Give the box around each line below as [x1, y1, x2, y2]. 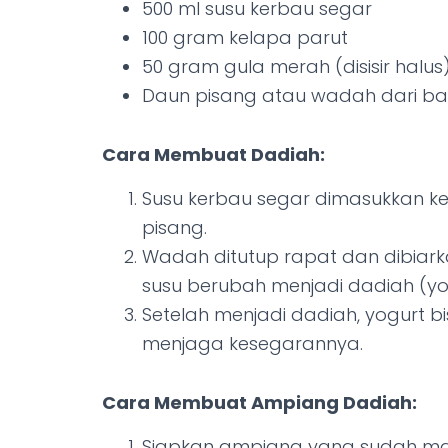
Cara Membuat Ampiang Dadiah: [102, 390, 417, 415]
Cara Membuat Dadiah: [102, 142, 325, 167]
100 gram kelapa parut [142, 25, 348, 50]
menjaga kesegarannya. [142, 331, 363, 356]
